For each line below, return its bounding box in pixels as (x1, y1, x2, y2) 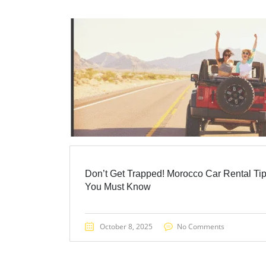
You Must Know (85, 181, 151, 192)
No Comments (177, 221, 224, 232)
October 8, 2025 (100, 221, 153, 232)
